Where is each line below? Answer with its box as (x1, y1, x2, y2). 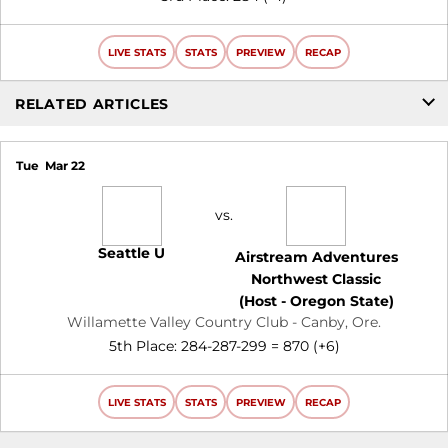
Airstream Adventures (234, 248, 398, 266)
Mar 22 (44, 157, 85, 173)
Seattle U (98, 244, 166, 262)
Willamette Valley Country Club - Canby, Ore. (67, 313, 381, 331)
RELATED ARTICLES (15, 94, 170, 113)
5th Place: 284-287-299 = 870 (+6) (108, 337, 340, 355)
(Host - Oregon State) (238, 292, 394, 310)
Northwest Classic (251, 270, 382, 288)
